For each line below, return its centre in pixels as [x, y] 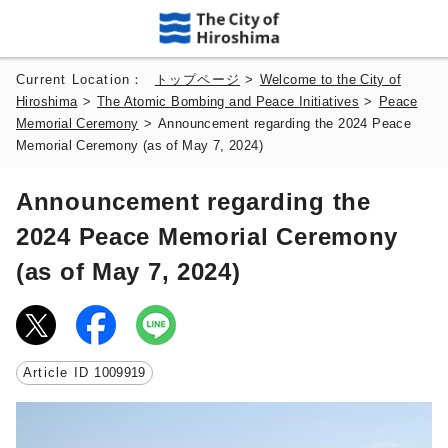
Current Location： [85, 79]
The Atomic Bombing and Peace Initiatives [228, 101]
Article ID [59, 372]
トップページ [197, 79]
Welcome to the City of [330, 79]
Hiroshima [47, 101]
